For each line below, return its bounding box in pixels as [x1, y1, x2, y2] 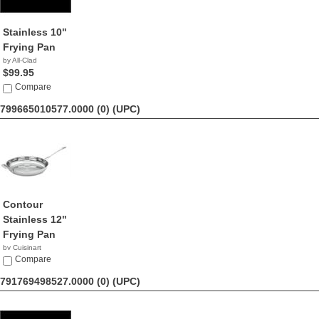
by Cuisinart [3, 244, 41, 251]
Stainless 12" [3, 214, 67, 225]
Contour [3, 199, 43, 210]
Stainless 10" [3, 26, 67, 38]
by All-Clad [3, 56, 37, 64]
